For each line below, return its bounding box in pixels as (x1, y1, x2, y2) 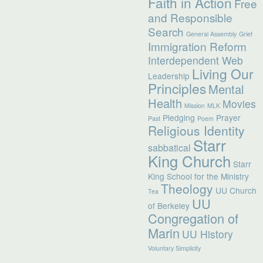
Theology (161, 180, 214, 198)
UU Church (215, 184, 257, 197)
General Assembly (186, 29, 237, 39)
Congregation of (148, 209, 239, 228)
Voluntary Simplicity (148, 244, 201, 253)
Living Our (192, 64, 254, 83)
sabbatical (148, 141, 191, 155)
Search (148, 23, 184, 40)
